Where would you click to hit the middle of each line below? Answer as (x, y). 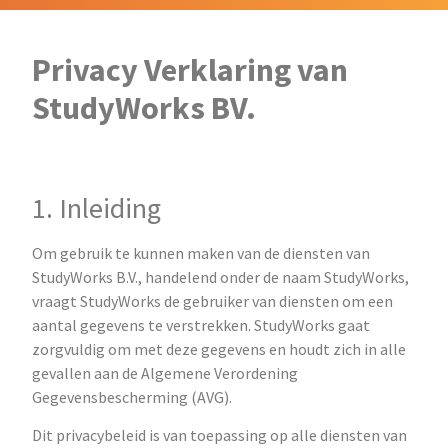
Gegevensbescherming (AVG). (132, 396)
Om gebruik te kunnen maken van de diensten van (201, 252)
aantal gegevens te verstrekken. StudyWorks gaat (201, 324)
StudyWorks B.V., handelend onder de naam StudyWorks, (221, 276)
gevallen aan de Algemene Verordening (165, 372)
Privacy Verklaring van (190, 69)
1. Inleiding (97, 207)
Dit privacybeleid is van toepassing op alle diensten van (220, 435)
